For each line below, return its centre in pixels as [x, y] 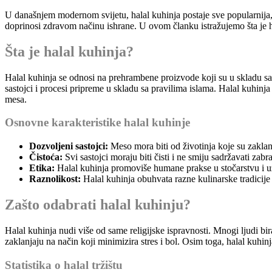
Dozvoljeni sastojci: [69, 146]
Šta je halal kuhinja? [69, 51]
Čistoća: [46, 157]
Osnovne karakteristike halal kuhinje [97, 123]
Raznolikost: [55, 179]
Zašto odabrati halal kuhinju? [98, 204]
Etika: [42, 168]
